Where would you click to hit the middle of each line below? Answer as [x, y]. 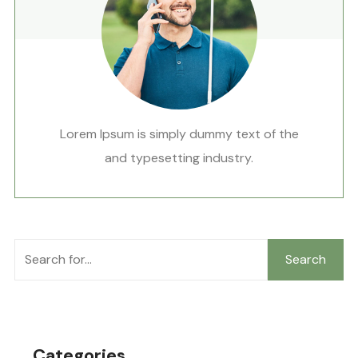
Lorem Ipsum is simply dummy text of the [179, 134]
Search [306, 259]
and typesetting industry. [179, 158]
